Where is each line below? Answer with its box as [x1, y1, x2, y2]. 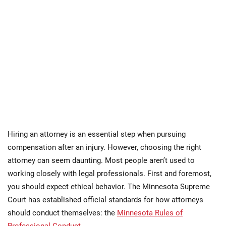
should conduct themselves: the [8, 208, 117, 218]
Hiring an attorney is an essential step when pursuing [8, 130, 186, 139]
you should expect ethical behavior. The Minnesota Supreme [8, 182, 210, 192]
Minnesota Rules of [117, 208, 183, 218]
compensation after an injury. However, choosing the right [8, 143, 201, 152]
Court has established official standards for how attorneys [8, 195, 203, 205]
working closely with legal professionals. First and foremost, [8, 169, 211, 179]
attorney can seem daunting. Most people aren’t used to [8, 156, 195, 165]
